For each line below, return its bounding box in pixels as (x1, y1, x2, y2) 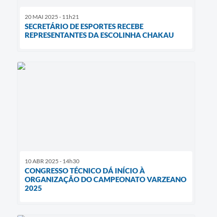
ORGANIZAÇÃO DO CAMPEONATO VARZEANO (25, 174, 186, 184)
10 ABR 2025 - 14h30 (25, 157, 79, 165)
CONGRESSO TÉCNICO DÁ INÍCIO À (25, 166, 145, 175)
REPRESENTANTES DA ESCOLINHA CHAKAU (25, 30, 174, 39)
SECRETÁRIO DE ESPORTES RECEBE (25, 21, 143, 31)
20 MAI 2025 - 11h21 (25, 13, 79, 20)
